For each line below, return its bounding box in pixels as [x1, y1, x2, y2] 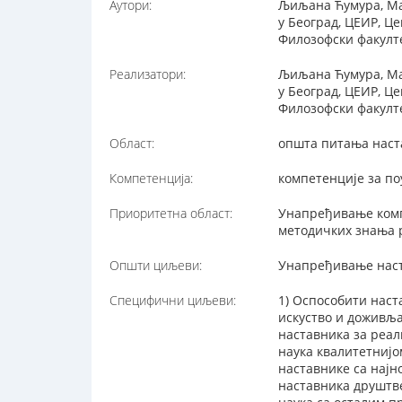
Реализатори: [109, 66, 186, 83]
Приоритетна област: [109, 205, 232, 223]
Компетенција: [109, 170, 193, 188]
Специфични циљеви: [109, 292, 236, 310]
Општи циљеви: [109, 257, 202, 275]
